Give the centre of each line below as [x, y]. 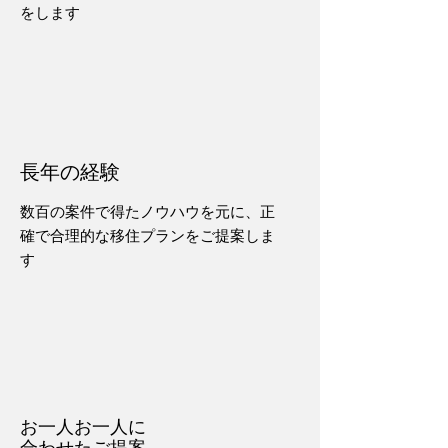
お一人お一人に [83, 425]
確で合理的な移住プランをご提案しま [147, 235]
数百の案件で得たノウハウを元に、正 [147, 211]
